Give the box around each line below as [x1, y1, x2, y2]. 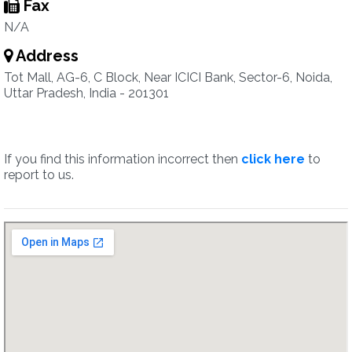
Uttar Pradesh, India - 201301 [4, 86, 169, 101]
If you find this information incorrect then [4, 152, 241, 167]
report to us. [4, 167, 74, 182]
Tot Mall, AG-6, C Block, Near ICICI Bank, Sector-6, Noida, [4, 70, 332, 85]
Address [13, 46, 79, 65]
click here [241, 152, 305, 167]
